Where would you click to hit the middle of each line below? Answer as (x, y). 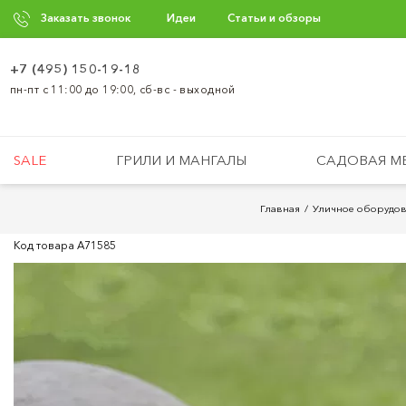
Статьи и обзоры (274, 18)
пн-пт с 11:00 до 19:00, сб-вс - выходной (123, 89)
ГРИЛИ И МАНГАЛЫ (182, 160)
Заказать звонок (86, 18)
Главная (280, 208)
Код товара (45, 245)
